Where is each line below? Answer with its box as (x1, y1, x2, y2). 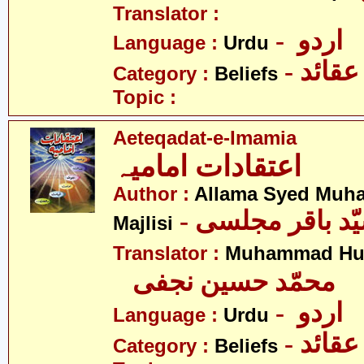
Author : (113, 184, 194, 205)
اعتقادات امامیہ (113, 150, 301, 183)
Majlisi (113, 213, 173, 234)
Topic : (113, 87, 176, 108)
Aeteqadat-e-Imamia (113, 128, 297, 149)
